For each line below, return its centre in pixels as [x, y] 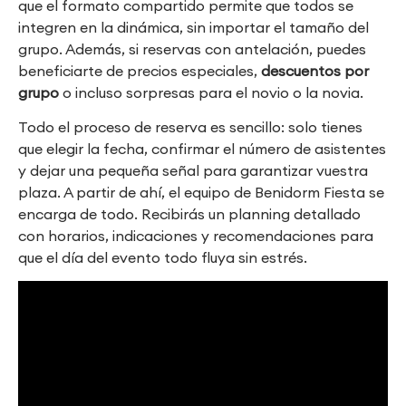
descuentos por [315, 70]
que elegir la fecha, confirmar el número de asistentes [202, 149]
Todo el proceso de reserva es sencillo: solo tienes [190, 127]
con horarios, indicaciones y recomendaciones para [196, 236]
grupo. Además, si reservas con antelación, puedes [192, 48]
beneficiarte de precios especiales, [140, 70]
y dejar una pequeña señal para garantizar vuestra [193, 170]
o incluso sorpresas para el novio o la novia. [211, 92]
